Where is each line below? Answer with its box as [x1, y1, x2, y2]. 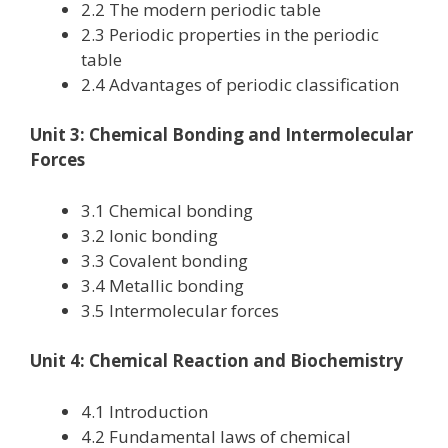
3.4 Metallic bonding [81, 273, 244, 297]
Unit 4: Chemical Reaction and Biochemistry [30, 349, 403, 373]
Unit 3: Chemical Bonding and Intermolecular [30, 123, 413, 147]
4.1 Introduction [81, 399, 208, 423]
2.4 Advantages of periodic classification [81, 72, 399, 96]
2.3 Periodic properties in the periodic [81, 22, 379, 46]
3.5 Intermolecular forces [81, 298, 279, 322]
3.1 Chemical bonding [81, 198, 253, 222]
